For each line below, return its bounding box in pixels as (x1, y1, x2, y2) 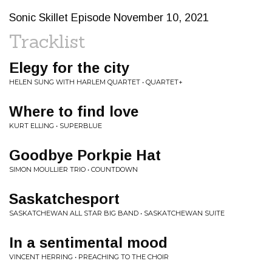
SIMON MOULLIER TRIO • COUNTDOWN (9, 165, 138, 174)
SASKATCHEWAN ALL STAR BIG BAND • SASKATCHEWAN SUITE (9, 209, 225, 217)
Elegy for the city (9, 59, 129, 76)
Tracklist (9, 30, 86, 53)
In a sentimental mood (9, 234, 168, 251)
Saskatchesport (9, 191, 120, 207)
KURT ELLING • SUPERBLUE (9, 121, 102, 130)
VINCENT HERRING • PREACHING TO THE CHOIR (9, 253, 169, 261)
